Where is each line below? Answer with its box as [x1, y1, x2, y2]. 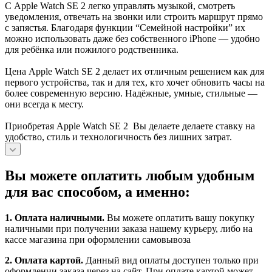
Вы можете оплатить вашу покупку [104, 212, 254, 223]
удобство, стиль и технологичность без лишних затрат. [5, 131, 232, 142]
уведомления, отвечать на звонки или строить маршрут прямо [5, 11, 263, 22]
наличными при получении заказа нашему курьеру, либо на [5, 223, 253, 234]
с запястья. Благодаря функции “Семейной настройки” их [5, 22, 245, 33]
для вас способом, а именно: [5, 183, 194, 200]
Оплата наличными [15, 212, 102, 223]
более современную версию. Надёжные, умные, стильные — [5, 87, 257, 98]
